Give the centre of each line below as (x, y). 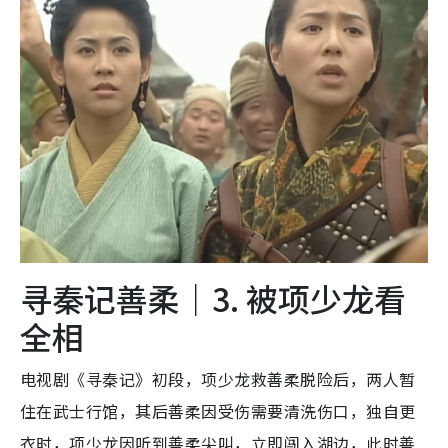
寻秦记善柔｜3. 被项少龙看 (213, 298)
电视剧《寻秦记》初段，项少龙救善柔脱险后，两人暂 (218, 379)
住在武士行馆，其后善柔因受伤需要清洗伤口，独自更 (218, 411)
